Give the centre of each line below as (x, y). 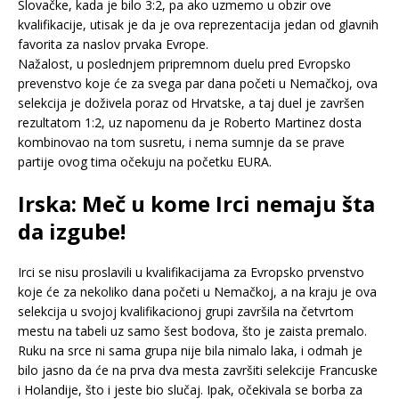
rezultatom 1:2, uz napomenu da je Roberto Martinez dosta (190, 122)
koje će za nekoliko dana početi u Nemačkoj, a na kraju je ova (197, 291)
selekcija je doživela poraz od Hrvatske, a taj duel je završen (191, 102)
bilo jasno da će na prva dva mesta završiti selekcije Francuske (198, 370)
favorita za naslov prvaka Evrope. (113, 44)
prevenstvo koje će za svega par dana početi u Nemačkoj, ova (198, 83)
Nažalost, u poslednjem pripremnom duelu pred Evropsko (184, 63)
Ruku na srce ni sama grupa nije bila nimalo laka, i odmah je (190, 350)
